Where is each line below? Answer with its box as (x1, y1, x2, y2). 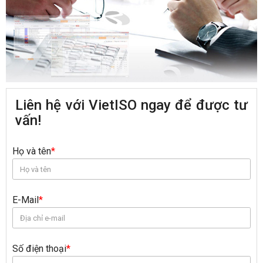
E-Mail (12, 194, 39, 206)
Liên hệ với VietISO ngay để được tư (15, 97, 248, 114)
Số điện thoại (12, 243, 66, 255)
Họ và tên (12, 146, 51, 157)
